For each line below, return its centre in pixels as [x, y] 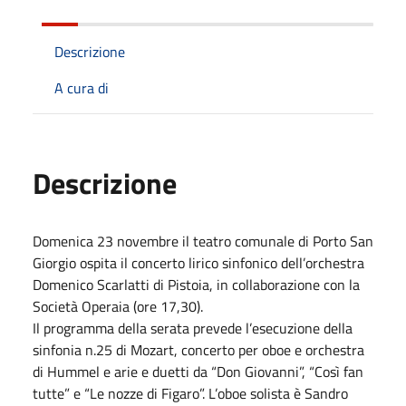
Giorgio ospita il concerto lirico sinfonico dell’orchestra [198, 262]
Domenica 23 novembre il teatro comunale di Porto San [203, 241]
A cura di [82, 87]
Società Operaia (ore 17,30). [118, 306]
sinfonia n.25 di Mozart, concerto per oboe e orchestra [198, 349]
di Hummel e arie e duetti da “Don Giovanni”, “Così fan [198, 371]
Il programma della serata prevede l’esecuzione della [193, 328]
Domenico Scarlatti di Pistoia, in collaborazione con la [196, 284]
